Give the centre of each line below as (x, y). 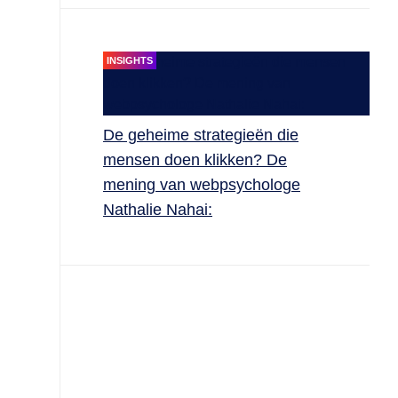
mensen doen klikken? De (195, 160)
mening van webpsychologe (202, 185)
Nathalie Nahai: (158, 210)
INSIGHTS (130, 60)
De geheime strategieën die (201, 135)
